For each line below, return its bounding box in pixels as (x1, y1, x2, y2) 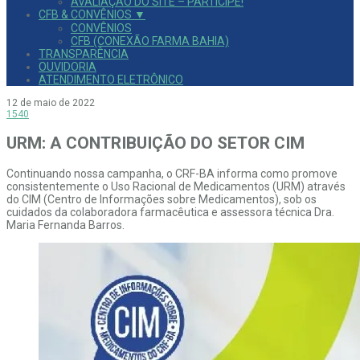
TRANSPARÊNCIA (39, 47, 129, 60)
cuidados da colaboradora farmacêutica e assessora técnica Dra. (6, 205, 334, 219)
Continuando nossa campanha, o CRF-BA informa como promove (6, 166, 337, 180)
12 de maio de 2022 (6, 97, 95, 108)
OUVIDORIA (39, 60, 96, 73)
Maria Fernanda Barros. (6, 218, 125, 231)
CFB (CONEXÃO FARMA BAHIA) (71, 35, 229, 47)
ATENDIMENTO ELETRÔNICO (39, 73, 183, 86)
